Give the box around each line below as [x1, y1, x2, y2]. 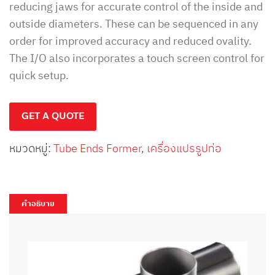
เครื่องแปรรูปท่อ [147, 141, 222, 155]
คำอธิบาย [21, 198, 55, 209]
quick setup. [9, 68, 69, 82]
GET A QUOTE [21, 108, 84, 123]
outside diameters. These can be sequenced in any [9, 16, 258, 31]
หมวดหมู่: [9, 141, 53, 155]
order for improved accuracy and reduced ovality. [9, 33, 252, 48]
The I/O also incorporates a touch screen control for [9, 50, 265, 65]
